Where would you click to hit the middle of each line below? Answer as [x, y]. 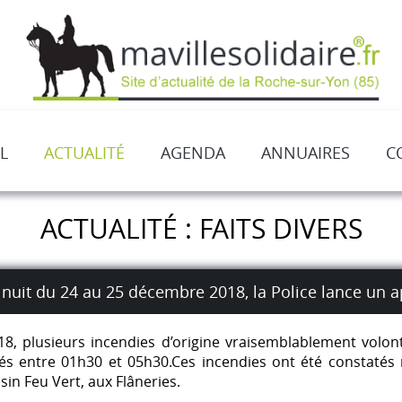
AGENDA [192, 153]
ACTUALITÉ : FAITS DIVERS [201, 228]
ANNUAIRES [305, 153]
